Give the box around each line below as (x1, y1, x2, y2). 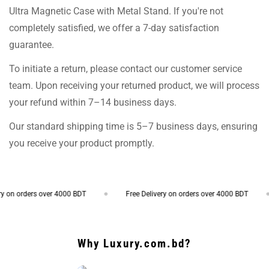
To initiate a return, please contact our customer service (9, 62, 242, 74)
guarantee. (9, 38, 54, 50)
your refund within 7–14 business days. (9, 96, 177, 108)
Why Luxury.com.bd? (77, 236, 192, 250)
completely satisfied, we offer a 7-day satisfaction (9, 22, 219, 34)
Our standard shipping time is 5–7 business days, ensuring (9, 120, 258, 132)
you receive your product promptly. (9, 137, 154, 149)
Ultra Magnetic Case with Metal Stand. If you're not (9, 5, 223, 17)
